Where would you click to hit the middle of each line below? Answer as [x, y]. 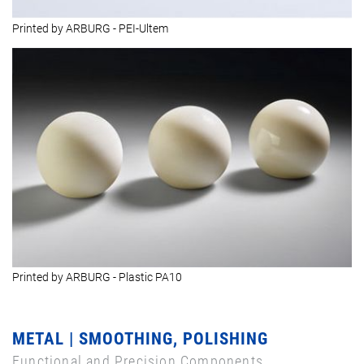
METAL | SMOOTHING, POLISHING [140, 338]
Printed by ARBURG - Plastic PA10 [97, 277]
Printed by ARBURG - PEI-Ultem [90, 29]
